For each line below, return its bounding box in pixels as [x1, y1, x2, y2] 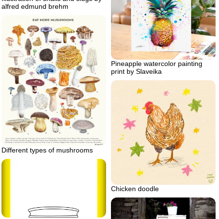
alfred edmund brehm [1, 2, 68, 11]
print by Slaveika [111, 67, 162, 76]
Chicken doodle [111, 185, 159, 193]
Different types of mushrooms [1, 146, 93, 154]
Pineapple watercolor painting [111, 60, 202, 68]
